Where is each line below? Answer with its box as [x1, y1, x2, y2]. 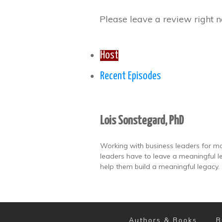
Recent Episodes [100, 71, 161, 82]
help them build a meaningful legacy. [100, 162, 220, 171]
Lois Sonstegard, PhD [100, 115, 184, 127]
